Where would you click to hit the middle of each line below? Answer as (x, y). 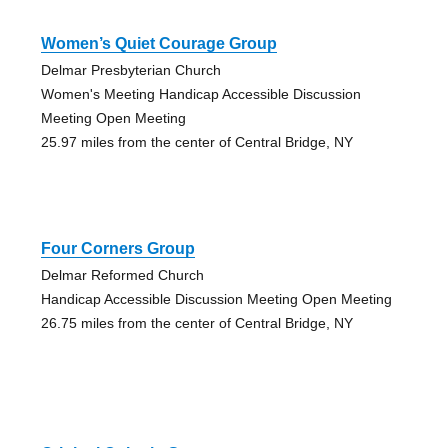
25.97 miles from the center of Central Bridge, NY (196, 141)
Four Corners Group (117, 248)
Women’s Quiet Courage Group (158, 43)
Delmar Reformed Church (122, 274)
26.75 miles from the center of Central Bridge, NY (196, 322)
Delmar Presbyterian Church (130, 69)
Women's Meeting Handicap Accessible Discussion (200, 93)
